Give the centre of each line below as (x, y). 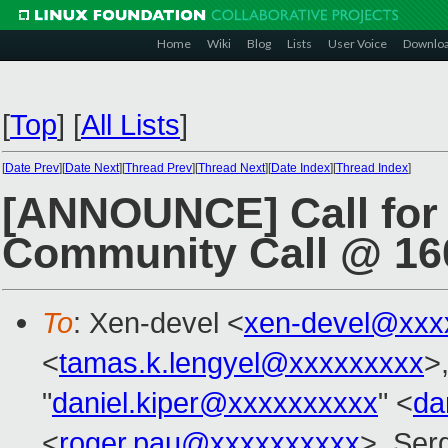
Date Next (92, 168)
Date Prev (32, 168)
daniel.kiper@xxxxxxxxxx (215, 403)
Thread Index (372, 168)
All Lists (130, 124)
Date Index (300, 168)
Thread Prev (158, 168)
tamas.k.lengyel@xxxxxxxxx (241, 363)
